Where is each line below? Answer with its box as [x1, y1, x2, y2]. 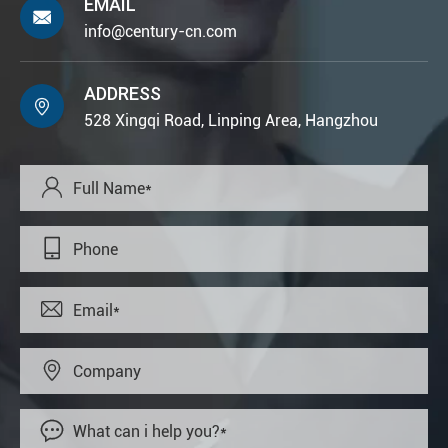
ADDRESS [84, 82, 161, 106]
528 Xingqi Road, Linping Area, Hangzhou [84, 111, 378, 131]
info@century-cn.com [84, 22, 237, 42]
